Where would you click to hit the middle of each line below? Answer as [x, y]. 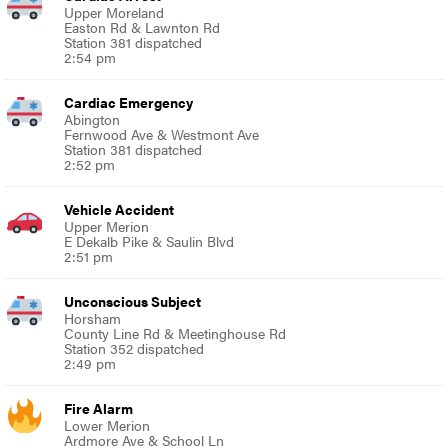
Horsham [93, 318]
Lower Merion [107, 425]
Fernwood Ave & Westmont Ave [162, 134]
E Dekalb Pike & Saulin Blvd [149, 241]
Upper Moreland [114, 12]
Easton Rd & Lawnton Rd [142, 27]
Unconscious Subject [133, 301]
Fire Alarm [99, 408]
